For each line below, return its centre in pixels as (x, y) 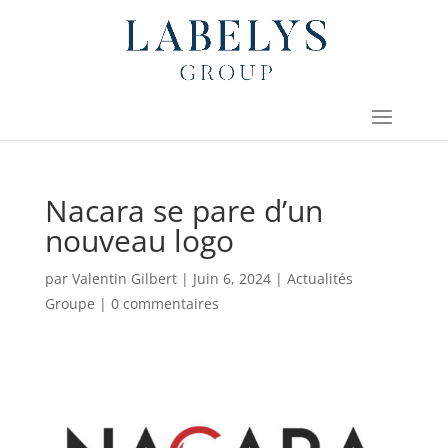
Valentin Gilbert (124, 278)
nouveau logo (139, 240)
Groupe (69, 303)
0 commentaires (164, 303)
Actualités (319, 278)
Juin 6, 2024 (231, 278)
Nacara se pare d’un (183, 210)
